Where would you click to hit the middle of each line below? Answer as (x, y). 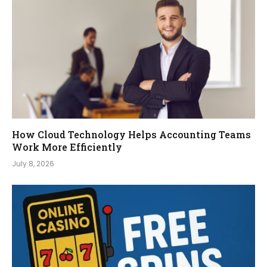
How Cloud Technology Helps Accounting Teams (131, 134)
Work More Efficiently (67, 147)
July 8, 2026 (33, 164)
